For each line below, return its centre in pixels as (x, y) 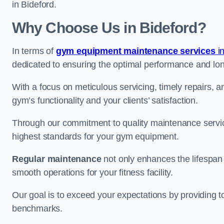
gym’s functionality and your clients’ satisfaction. (105, 100)
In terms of (34, 51)
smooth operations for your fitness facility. (93, 172)
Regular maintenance (57, 159)
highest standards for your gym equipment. (95, 136)
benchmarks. (37, 208)
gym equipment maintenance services (135, 51)
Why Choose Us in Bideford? (109, 28)
